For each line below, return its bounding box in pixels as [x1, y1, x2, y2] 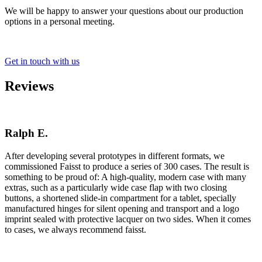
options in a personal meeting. [5, 16, 115, 26]
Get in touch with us [5, 56, 80, 66]
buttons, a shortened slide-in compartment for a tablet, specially [5, 192, 236, 203]
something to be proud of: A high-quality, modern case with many [5, 171, 246, 182]
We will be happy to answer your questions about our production [5, 5, 243, 16]
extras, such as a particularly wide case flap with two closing [5, 182, 227, 192]
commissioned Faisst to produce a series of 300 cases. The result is [5, 161, 249, 171]
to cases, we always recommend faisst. [5, 224, 146, 235]
